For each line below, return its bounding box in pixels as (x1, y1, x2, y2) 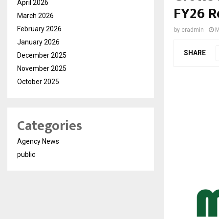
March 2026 (17, 12, 54, 20)
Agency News (17, 137, 59, 146)
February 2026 (17, 25, 62, 33)
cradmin (181, 26, 204, 34)
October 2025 (17, 78, 59, 86)
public (17, 151, 35, 159)
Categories (17, 114, 82, 138)
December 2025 (17, 51, 66, 60)
